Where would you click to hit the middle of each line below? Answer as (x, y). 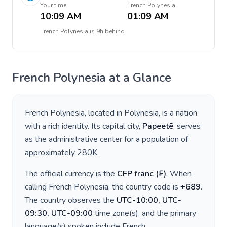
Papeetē (158, 126)
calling (37, 187)
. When (179, 174)
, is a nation (178, 113)
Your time (53, 5)
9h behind (110, 31)
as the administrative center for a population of (106, 139)
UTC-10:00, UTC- (149, 200)
